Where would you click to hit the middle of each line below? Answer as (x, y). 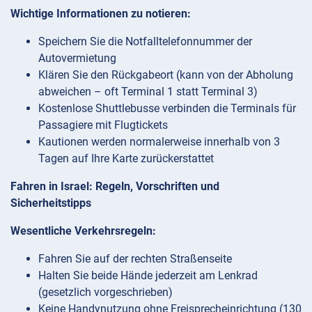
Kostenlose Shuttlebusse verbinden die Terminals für (167, 108)
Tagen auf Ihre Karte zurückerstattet (126, 158)
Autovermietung (77, 58)
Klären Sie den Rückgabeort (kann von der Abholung (166, 75)
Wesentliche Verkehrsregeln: (83, 231)
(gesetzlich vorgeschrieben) (106, 292)
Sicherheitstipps (51, 203)
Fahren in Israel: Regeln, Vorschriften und (115, 186)
